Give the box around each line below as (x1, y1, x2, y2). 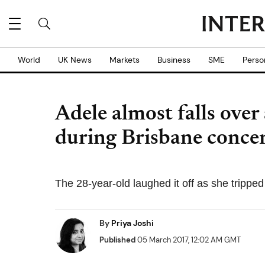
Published (99, 235, 135, 245)
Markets (109, 54, 140, 65)
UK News (58, 54, 92, 65)
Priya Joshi (111, 218, 154, 228)
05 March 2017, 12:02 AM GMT (135, 235, 241, 245)
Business (157, 54, 190, 65)
